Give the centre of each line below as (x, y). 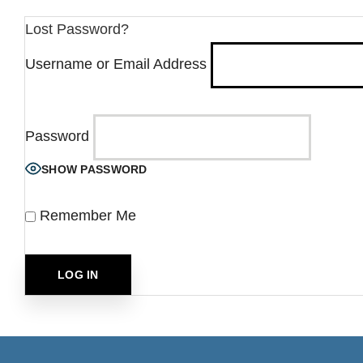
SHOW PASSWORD (94, 169)
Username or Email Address (116, 64)
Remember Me (86, 216)
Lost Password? (77, 29)
